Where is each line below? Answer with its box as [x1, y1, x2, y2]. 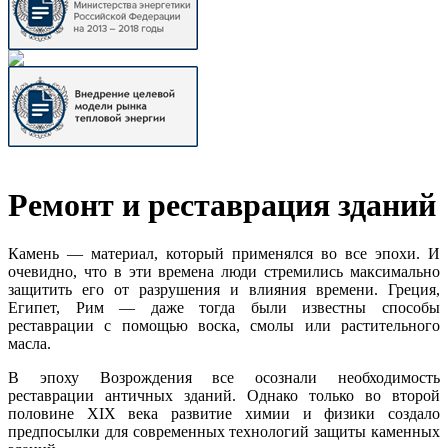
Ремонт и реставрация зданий [8, 186, 436, 223]
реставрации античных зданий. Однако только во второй [8, 387, 440, 405]
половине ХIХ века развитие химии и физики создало [8, 405, 440, 423]
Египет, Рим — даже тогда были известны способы [8, 299, 440, 317]
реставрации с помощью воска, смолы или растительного [8, 317, 440, 335]
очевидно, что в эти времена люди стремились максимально [8, 263, 440, 281]
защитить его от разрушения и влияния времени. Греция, [8, 281, 440, 299]
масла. [8, 335, 51, 353]
